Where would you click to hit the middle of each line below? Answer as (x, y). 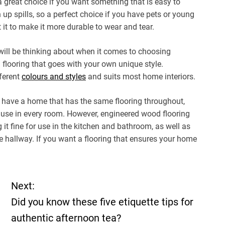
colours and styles (54, 76)
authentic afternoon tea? (66, 218)
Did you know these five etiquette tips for (102, 202)
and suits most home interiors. (141, 76)
